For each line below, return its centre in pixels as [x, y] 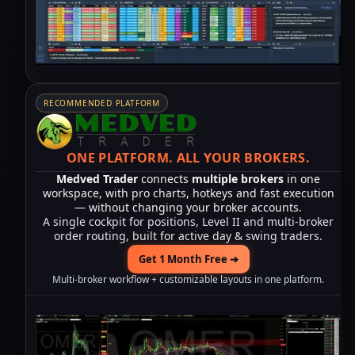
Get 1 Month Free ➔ [188, 259]
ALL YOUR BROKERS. [243, 157]
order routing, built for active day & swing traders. [189, 235]
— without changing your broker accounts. [189, 207]
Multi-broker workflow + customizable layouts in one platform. [189, 279]
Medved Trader [97, 178]
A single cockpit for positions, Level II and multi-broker [189, 221]
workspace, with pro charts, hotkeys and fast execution [188, 193]
